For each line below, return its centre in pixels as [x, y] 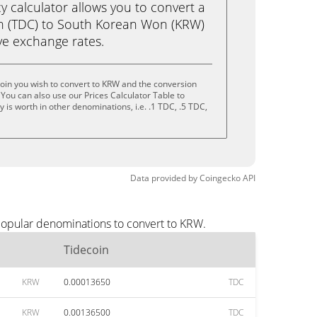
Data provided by [164, 178]
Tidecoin [86, 250]
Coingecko [220, 178]
